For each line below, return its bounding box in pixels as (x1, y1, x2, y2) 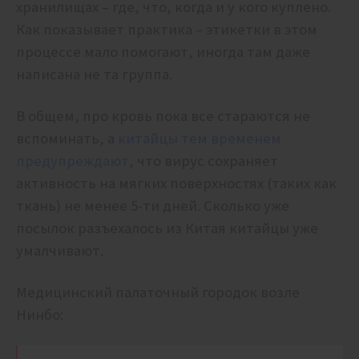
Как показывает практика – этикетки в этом (16, 20, 317, 39)
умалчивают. (16, 241, 107, 260)
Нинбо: (16, 305, 63, 325)
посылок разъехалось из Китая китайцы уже (16, 219, 318, 238)
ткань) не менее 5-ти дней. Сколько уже (16, 196, 289, 216)
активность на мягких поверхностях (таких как (16, 174, 337, 193)
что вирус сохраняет (134, 151, 278, 171)
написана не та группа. (16, 65, 175, 84)
